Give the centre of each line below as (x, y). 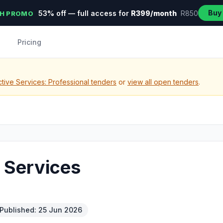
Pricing (29, 42)
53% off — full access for (83, 13)
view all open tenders (163, 82)
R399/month (154, 13)
